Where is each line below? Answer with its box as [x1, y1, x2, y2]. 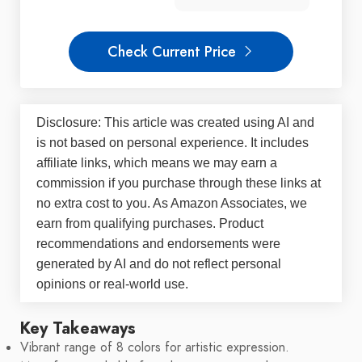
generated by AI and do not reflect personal [36, 257, 281, 271]
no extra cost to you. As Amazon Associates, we [36, 196, 307, 211]
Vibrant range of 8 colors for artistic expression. [20, 339, 289, 357]
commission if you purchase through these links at [36, 176, 321, 191]
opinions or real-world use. [36, 277, 188, 292]
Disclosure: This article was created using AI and [36, 116, 314, 130]
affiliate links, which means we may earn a [36, 156, 277, 170]
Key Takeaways [20, 317, 136, 340]
